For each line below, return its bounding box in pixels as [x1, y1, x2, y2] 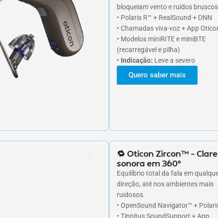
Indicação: [121, 56, 153, 64]
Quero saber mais [128, 70, 186, 79]
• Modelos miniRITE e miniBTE [117, 35, 206, 43]
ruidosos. [117, 190, 145, 199]
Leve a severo [153, 56, 195, 64]
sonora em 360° [117, 157, 181, 168]
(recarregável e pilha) [117, 45, 180, 54]
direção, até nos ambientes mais [117, 180, 214, 188]
